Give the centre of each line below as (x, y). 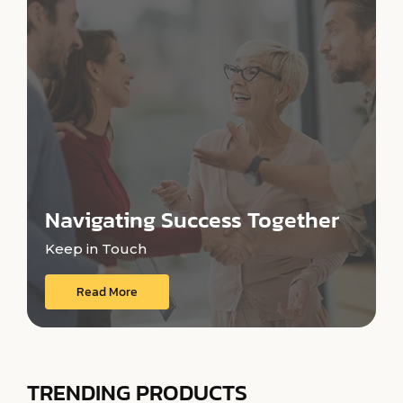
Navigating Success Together (192, 219)
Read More (107, 292)
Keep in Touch (96, 248)
